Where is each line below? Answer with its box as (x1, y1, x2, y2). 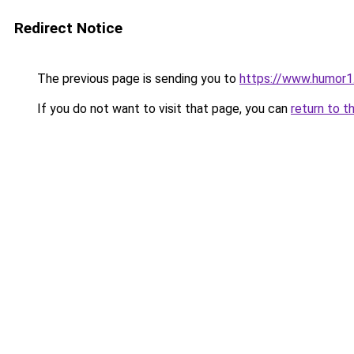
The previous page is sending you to (34, 71, 239, 86)
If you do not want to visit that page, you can (34, 101, 291, 116)
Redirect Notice (14, 19, 122, 37)
